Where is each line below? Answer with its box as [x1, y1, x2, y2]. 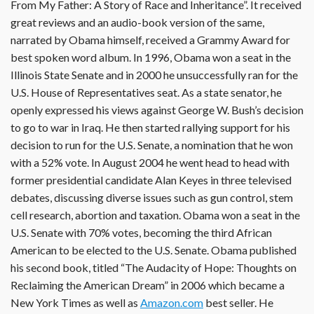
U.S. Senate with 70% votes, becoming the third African [11, 225, 272, 239]
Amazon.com [140, 295, 203, 309]
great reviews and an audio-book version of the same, [11, 15, 264, 29]
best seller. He [203, 295, 273, 309]
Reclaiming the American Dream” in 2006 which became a [11, 278, 285, 292]
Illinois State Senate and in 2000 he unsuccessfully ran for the [11, 67, 298, 81]
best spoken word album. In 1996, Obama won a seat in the [11, 50, 291, 64]
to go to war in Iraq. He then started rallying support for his [11, 120, 290, 134]
